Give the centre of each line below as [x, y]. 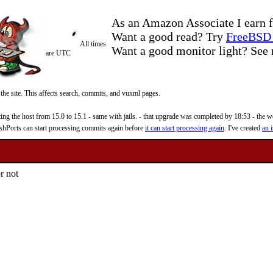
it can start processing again [185, 128]
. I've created [243, 128]
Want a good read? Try [169, 37]
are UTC [58, 53]
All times [93, 44]
